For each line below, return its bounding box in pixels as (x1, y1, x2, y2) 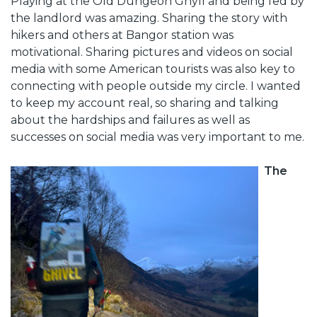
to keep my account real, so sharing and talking (11, 96, 279, 110)
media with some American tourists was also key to (11, 62, 295, 76)
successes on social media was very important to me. (11, 130, 304, 144)
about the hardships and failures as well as (11, 113, 250, 127)
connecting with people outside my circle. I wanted (11, 79, 301, 93)
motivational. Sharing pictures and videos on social (11, 45, 293, 59)
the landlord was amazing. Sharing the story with (11, 11, 287, 25)
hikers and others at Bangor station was (11, 28, 234, 42)
